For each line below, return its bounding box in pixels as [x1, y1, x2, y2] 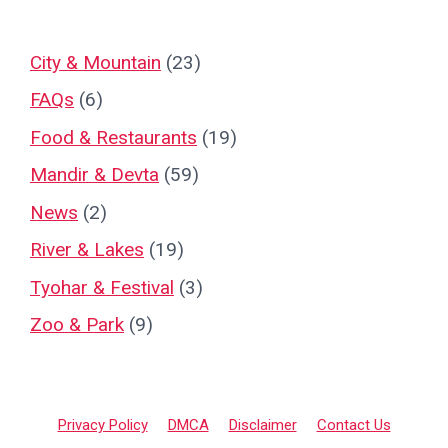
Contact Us [316, 416, 391, 435]
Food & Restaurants [30, 125, 197, 149]
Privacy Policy [57, 416, 148, 435]
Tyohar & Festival [30, 275, 174, 299]
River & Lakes [30, 238, 144, 262]
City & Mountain [30, 50, 161, 74]
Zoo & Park [30, 313, 124, 337]
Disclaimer [228, 416, 297, 435]
